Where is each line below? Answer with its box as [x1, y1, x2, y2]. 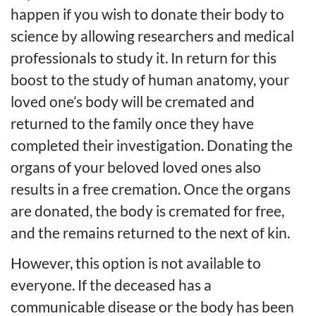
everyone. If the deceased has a [11, 275, 212, 293]
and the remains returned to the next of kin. [11, 223, 290, 241]
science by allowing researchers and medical [11, 26, 294, 44]
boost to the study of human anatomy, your [11, 70, 289, 88]
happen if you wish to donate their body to [11, 4, 284, 23]
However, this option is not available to [11, 253, 261, 272]
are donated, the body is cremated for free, [11, 201, 284, 219]
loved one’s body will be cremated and [11, 92, 255, 110]
